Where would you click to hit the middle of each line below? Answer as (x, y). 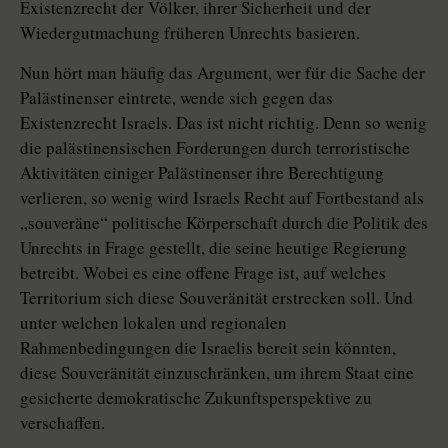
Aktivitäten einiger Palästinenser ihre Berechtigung (202, 173)
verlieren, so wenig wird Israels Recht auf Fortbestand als (222, 198)
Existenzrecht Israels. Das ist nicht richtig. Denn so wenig (223, 123)
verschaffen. (62, 423)
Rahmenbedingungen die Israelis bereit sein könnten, (208, 348)
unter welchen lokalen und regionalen (153, 323)
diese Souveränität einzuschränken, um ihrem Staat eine (217, 373)
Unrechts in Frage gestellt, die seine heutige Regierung (213, 248)
